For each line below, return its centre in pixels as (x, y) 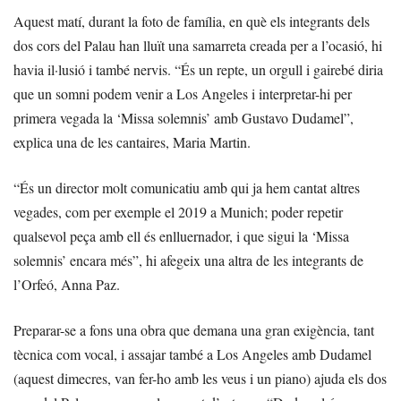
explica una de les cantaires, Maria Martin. (132, 141)
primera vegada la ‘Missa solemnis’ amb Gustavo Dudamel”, (183, 117)
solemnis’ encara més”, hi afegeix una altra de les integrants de (188, 260)
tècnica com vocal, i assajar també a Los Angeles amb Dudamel (192, 354)
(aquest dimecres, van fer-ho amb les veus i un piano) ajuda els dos (200, 378)
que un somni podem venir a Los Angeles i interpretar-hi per (183, 93)
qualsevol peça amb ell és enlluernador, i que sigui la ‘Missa (181, 235)
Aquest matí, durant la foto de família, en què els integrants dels (192, 21)
